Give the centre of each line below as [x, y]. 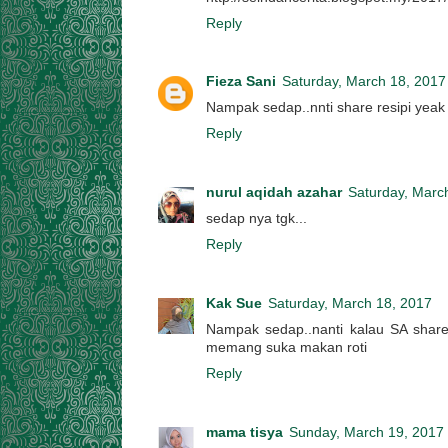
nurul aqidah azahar [274, 193]
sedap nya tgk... [256, 219]
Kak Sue [234, 304]
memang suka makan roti [286, 348]
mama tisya [244, 432]
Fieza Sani [241, 82]
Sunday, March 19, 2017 [366, 432]
